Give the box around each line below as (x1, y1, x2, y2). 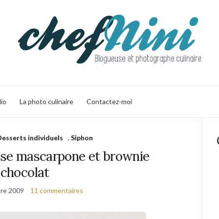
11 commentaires (30, 186, 83, 195)
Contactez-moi (87, 97, 132, 106)
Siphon (70, 133, 93, 142)
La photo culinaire (20, 97, 73, 106)
